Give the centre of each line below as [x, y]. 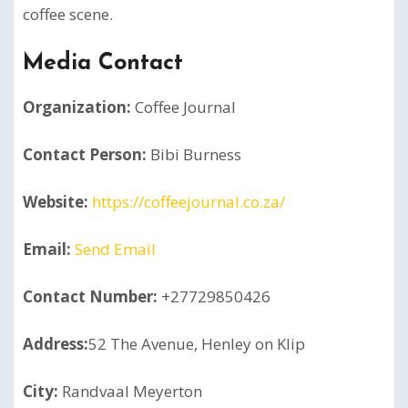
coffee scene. [68, 14]
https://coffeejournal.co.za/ [189, 202]
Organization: [77, 107]
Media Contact [103, 63]
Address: [56, 344]
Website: [56, 202]
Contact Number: [90, 296]
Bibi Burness [194, 154]
